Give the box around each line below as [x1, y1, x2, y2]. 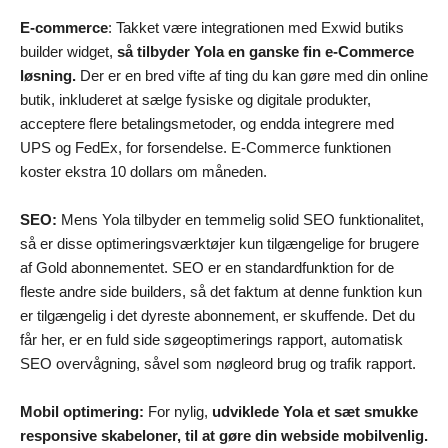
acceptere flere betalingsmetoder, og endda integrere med [20, 114, 394, 132]
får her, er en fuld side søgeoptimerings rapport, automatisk [20, 330, 403, 348]
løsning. [20, 66, 76, 84]
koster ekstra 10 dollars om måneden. [20, 162, 267, 180]
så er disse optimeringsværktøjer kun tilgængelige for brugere [20, 234, 419, 252]
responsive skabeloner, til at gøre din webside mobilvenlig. [20, 426, 428, 444]
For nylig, [148, 402, 212, 420]
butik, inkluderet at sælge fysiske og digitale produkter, [20, 90, 371, 108]
